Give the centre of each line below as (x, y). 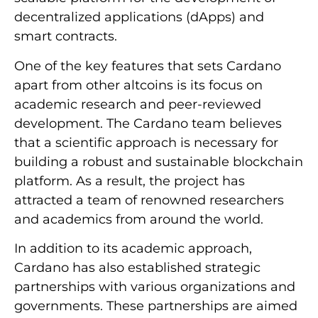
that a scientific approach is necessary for (146, 142)
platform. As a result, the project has (130, 181)
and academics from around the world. (139, 219)
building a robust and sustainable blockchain (159, 161)
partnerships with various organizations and (155, 286)
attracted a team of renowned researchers (149, 200)
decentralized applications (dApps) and (139, 17)
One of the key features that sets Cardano (148, 66)
